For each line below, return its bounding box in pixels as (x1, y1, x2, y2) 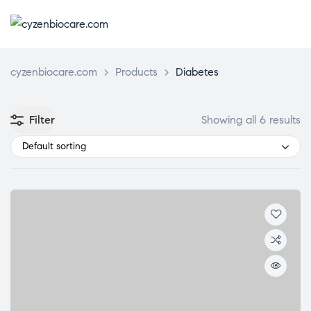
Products (115, 65, 158, 79)
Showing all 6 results (201, 113, 301, 127)
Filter (29, 113, 55, 127)
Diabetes (176, 65, 219, 79)
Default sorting (22, 140, 86, 153)
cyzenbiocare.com (10, 65, 97, 79)
